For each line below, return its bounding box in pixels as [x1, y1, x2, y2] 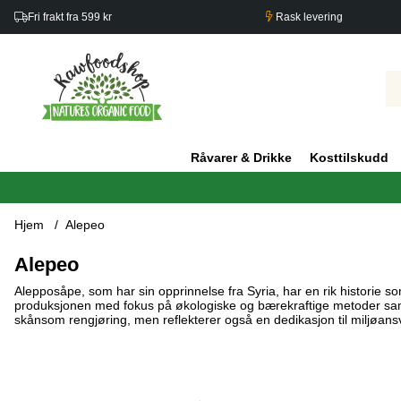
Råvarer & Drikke [191, 150, 292, 166]
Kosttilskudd [310, 150, 388, 166]
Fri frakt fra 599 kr [28, 11, 112, 23]
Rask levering [273, 11, 344, 23]
